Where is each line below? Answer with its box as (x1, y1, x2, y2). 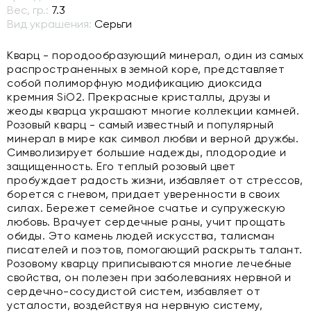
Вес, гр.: (7, 3, 49, 17)
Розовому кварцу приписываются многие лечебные (7, 257, 292, 270)
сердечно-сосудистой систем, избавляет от (7, 285, 260, 298)
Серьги (94, 17, 132, 31)
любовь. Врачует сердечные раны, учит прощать (7, 215, 285, 228)
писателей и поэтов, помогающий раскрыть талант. (7, 243, 303, 256)
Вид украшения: (7, 17, 92, 31)
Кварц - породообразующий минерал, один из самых (7, 49, 304, 62)
